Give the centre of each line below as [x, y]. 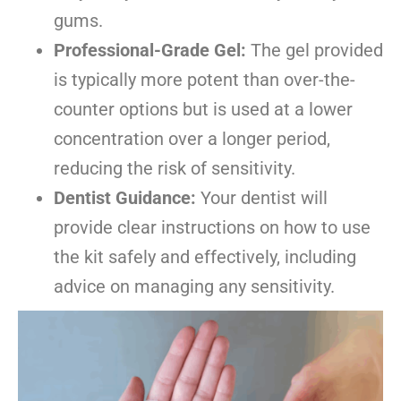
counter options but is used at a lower [203, 110]
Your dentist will [262, 198]
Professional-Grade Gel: [150, 51]
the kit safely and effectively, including [205, 257]
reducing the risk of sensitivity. [175, 169]
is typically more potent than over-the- [205, 80]
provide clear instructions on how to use [212, 228]
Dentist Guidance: [125, 198]
